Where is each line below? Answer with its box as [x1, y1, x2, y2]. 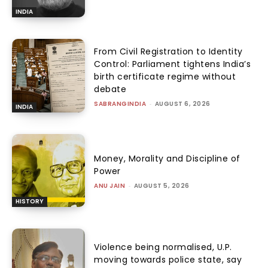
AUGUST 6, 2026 [154, 99, 211, 108]
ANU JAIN [94, 181, 126, 191]
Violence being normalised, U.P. [94, 241, 232, 254]
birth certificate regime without [94, 70, 236, 83]
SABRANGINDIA [94, 99, 147, 108]
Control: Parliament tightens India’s [94, 57, 251, 70]
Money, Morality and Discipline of [94, 153, 240, 165]
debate [94, 83, 127, 95]
